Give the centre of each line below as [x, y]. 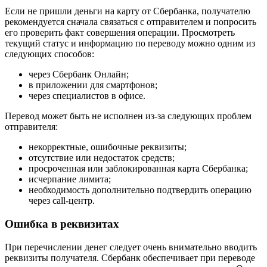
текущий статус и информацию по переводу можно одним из [130, 44]
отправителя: [31, 127]
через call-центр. [62, 201]
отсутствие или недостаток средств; [102, 158]
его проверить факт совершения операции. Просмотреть [120, 33]
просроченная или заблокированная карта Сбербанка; [138, 169]
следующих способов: [49, 54]
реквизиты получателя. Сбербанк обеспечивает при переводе [130, 257]
